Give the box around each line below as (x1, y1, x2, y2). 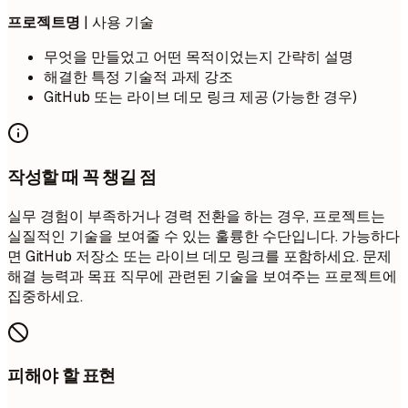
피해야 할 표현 (7, 364, 117, 388)
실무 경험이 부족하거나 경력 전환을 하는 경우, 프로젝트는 (7, 206, 385, 226)
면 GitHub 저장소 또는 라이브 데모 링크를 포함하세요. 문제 (7, 246, 392, 266)
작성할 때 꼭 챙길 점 (7, 165, 157, 189)
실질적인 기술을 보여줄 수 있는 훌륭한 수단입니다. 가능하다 (7, 226, 400, 246)
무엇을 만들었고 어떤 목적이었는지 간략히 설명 (44, 47, 353, 67)
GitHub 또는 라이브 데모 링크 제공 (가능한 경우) (44, 87, 357, 107)
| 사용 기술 (80, 13, 154, 33)
